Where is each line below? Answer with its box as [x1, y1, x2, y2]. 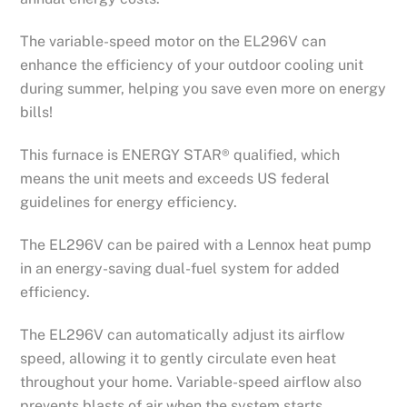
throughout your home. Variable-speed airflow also [20, 372, 362, 391]
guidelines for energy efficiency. [20, 194, 238, 211]
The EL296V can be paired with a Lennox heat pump [20, 235, 372, 253]
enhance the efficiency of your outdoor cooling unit [20, 56, 364, 74]
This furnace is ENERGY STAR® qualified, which [20, 146, 341, 164]
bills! [20, 104, 54, 122]
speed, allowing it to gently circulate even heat [20, 349, 337, 367]
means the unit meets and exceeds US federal [20, 170, 331, 187]
